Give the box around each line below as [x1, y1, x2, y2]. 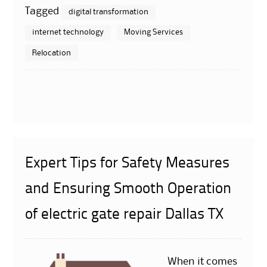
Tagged [25, 6, 62, 16]
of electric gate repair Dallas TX [25, 207, 224, 223]
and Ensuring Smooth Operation [25, 182, 232, 197]
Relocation [32, 49, 72, 57]
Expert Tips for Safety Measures [25, 156, 230, 172]
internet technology [32, 29, 104, 36]
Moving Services [124, 29, 184, 36]
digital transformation [69, 8, 149, 15]
